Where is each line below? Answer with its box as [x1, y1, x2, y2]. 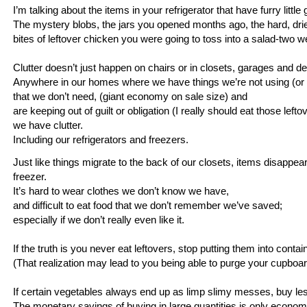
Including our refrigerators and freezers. [13, 134, 188, 145]
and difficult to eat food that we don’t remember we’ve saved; [13, 199, 282, 211]
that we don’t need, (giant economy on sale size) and [13, 90, 250, 102]
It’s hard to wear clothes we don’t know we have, [13, 185, 232, 197]
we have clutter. [13, 119, 88, 131]
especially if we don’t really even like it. [13, 214, 187, 225]
